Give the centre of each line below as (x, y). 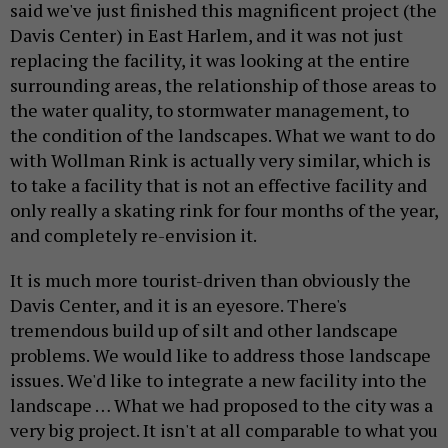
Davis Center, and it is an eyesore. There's (178, 305)
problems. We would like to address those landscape (220, 355)
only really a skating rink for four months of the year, (224, 210)
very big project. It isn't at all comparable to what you (224, 430)
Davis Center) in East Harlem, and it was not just (206, 35)
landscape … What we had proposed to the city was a (221, 405)
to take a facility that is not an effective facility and (218, 185)
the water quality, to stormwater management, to (209, 110)
